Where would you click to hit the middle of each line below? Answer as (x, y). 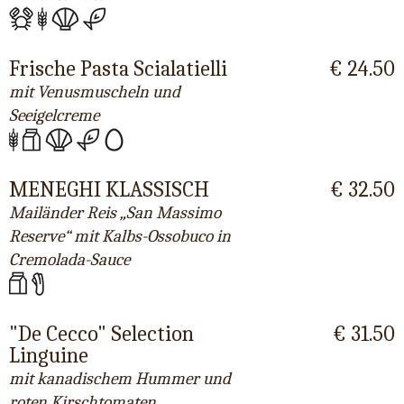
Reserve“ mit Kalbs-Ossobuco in (120, 237)
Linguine (49, 355)
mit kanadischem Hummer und (120, 378)
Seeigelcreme (54, 116)
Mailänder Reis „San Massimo (115, 213)
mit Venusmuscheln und (95, 92)
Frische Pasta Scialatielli (118, 69)
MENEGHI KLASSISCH (109, 190)
